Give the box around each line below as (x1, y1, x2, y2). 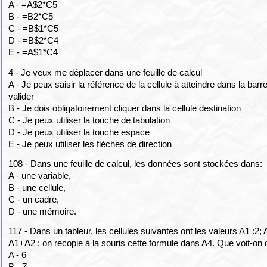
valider (8, 91, 35, 101)
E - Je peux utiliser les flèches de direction (8, 138, 172, 149)
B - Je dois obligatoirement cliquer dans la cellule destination (8, 103, 241, 113)
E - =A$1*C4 (8, 47, 58, 58)
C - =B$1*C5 (8, 23, 59, 34)
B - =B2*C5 (8, 11, 54, 22)
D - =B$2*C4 (8, 35, 59, 46)
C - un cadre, (8, 194, 60, 204)
